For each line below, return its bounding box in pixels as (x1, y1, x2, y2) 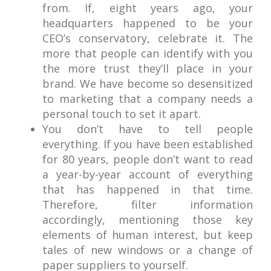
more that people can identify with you (42, 46, 253, 60)
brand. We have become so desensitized (42, 76, 253, 91)
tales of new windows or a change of (42, 243, 253, 257)
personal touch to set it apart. (42, 106, 201, 121)
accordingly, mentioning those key (42, 212, 253, 227)
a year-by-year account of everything (42, 167, 253, 181)
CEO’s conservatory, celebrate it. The (42, 31, 253, 45)
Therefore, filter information (42, 197, 253, 212)
